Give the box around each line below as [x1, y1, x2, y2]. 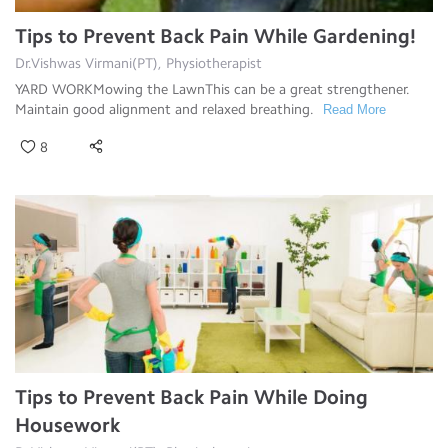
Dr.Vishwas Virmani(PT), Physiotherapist [15, 54, 262, 72]
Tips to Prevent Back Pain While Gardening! [15, 23, 416, 48]
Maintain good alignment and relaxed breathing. [15, 100, 318, 118]
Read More [323, 101, 386, 117]
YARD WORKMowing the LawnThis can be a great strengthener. [15, 80, 410, 98]
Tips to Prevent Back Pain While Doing [15, 384, 368, 409]
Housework [15, 412, 120, 437]
